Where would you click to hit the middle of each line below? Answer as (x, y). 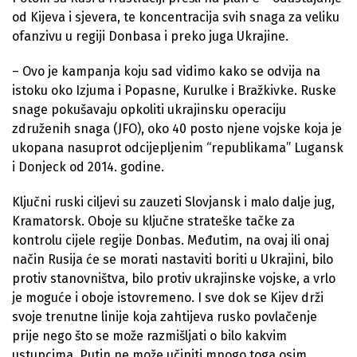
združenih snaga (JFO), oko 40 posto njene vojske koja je (177, 128)
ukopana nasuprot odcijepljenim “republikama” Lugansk (178, 147)
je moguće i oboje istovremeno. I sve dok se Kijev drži (168, 297)
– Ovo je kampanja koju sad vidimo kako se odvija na (166, 71)
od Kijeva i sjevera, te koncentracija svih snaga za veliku (176, 17)
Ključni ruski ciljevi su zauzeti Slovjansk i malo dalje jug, (173, 202)
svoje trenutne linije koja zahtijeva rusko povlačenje (165, 316)
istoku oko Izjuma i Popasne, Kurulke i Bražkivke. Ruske (174, 90)
